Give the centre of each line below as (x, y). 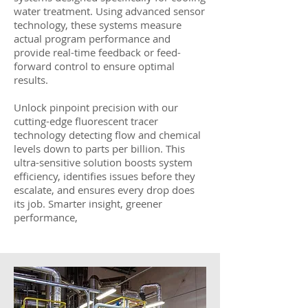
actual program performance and (92, 38)
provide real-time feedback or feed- (97, 52)
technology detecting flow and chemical (107, 135)
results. (31, 80)
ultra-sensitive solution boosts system (103, 162)
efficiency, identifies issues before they (104, 176)
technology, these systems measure (98, 25)
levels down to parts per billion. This (99, 148)
